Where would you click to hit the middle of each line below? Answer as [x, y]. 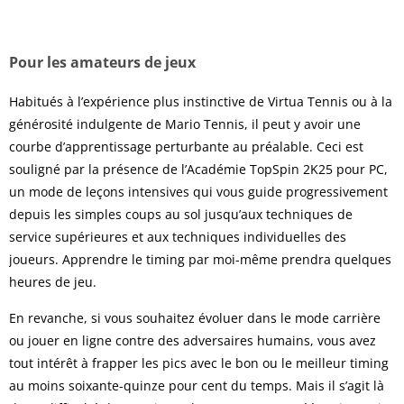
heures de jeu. [53, 282]
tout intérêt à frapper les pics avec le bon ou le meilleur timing [199, 363]
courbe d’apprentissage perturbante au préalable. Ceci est [186, 147]
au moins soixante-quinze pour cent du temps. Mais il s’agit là [197, 386]
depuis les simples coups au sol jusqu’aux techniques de [181, 215]
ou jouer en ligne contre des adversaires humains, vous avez [193, 341]
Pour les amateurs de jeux [102, 63]
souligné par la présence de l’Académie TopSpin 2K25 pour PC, [198, 170]
